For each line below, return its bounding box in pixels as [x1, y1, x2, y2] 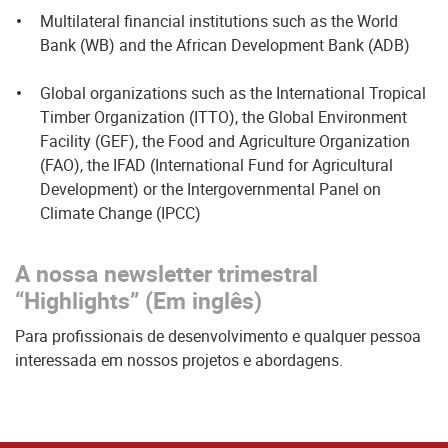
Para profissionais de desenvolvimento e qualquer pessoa [15, 325, 421, 347]
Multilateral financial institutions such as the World [40, 10, 398, 32]
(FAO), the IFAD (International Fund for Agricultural [40, 154, 393, 176]
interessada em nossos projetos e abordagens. [15, 349, 343, 371]
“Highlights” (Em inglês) [15, 285, 262, 316]
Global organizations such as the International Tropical [40, 82, 426, 104]
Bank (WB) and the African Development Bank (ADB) [40, 34, 410, 56]
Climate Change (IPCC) [40, 202, 201, 224]
